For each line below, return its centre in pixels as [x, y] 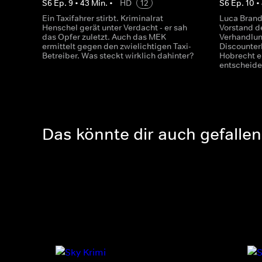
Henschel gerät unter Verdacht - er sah [115, 27]
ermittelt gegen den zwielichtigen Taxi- [117, 46]
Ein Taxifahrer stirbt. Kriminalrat [103, 18]
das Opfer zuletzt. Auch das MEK [104, 37]
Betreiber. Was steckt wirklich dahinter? [118, 56]
